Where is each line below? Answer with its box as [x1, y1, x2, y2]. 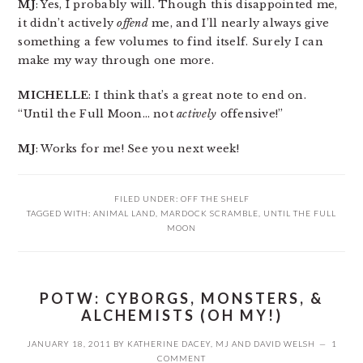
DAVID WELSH [253, 339, 315, 348]
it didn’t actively [18, 16, 117, 30]
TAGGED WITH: [27, 208, 93, 218]
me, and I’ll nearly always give [147, 16, 330, 30]
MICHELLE [18, 88, 89, 102]
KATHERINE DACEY [126, 339, 211, 348]
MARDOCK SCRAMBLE [160, 208, 258, 218]
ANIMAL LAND [93, 208, 156, 218]
